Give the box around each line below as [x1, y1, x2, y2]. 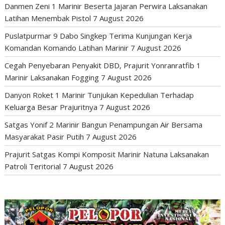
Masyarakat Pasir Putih [5, 131, 84, 142]
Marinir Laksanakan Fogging [5, 72, 99, 82]
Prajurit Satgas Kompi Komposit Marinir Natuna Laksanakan [5, 149, 209, 159]
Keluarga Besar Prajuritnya [5, 101, 98, 112]
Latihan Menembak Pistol [5, 13, 91, 23]
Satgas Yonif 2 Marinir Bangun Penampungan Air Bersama [5, 119, 203, 130]
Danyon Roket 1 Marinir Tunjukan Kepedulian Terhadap [5, 89, 194, 100]
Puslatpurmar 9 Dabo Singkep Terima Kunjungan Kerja [5, 30, 192, 41]
